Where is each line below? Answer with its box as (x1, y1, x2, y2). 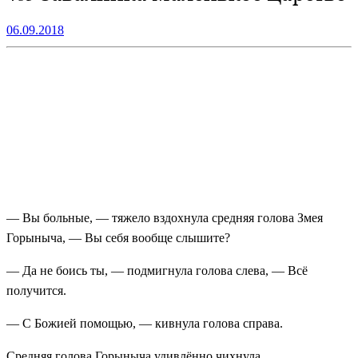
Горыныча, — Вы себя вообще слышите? (6, 230, 230, 245)
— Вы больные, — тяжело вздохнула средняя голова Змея (6, 210, 323, 225)
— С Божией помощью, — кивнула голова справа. (6, 316, 283, 330)
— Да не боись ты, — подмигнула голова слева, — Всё (6, 263, 308, 277)
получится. (6, 283, 66, 297)
